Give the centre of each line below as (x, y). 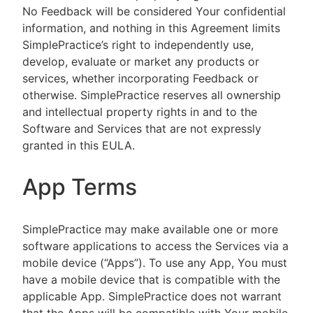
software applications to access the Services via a (155, 246)
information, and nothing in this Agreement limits (151, 28)
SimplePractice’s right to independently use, (138, 45)
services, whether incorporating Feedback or (140, 78)
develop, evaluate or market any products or (141, 61)
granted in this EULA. (79, 145)
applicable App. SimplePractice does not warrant (152, 296)
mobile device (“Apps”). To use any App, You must (155, 263)
